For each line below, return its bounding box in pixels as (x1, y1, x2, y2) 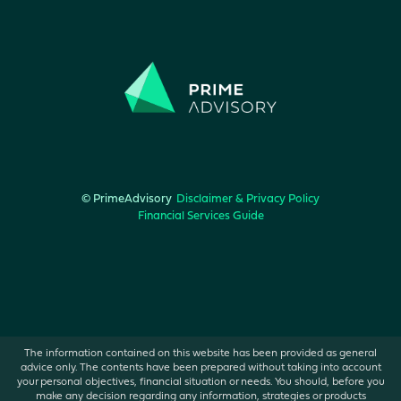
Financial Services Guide (137, 210, 264, 223)
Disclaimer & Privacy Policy (176, 193, 320, 206)
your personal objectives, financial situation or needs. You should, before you (16, 375, 385, 388)
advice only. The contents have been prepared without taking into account (20, 361, 381, 374)
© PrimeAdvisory (81, 193, 172, 206)
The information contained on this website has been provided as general (24, 346, 377, 360)
